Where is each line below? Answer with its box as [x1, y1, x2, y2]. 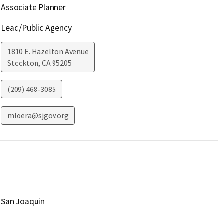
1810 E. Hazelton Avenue [7, 46, 89, 56]
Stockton [7, 58, 38, 68]
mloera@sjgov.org [7, 110, 69, 121]
